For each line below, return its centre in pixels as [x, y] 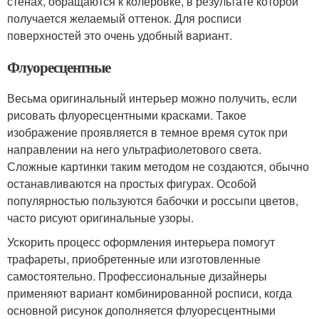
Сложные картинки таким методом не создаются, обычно [158, 166]
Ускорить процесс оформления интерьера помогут [141, 241]
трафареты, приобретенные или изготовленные [134, 258]
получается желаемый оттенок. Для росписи [124, 18]
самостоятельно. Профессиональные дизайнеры [137, 276]
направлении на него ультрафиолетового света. [134, 149]
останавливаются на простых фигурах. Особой [132, 183]
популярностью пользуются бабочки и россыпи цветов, [153, 200]
